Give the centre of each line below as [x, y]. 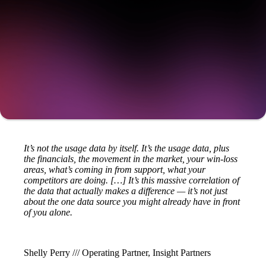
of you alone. [48, 213]
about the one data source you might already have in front [132, 202]
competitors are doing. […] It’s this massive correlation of [132, 180]
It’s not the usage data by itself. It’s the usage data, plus [126, 148]
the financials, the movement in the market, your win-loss [131, 159]
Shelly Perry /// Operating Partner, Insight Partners [117, 253]
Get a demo [133, 33]
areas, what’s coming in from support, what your [115, 170]
